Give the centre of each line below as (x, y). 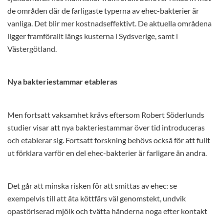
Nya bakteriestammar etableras (62, 82)
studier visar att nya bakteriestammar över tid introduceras (106, 127)
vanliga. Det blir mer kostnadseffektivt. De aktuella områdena (109, 23)
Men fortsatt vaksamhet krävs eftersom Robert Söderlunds (106, 115)
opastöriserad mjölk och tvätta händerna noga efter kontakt (107, 211)
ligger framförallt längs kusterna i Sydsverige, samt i (93, 36)
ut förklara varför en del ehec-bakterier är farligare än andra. (107, 153)
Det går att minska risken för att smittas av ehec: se (92, 186)
